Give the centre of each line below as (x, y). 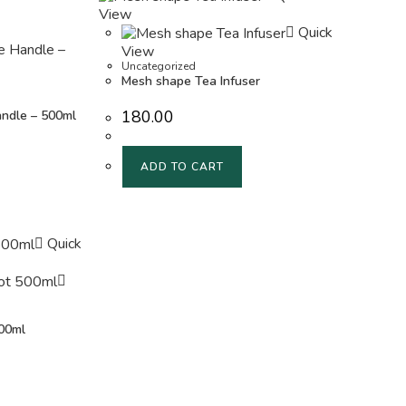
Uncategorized (159, 67)
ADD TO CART (183, 167)
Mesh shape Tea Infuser (191, 82)
